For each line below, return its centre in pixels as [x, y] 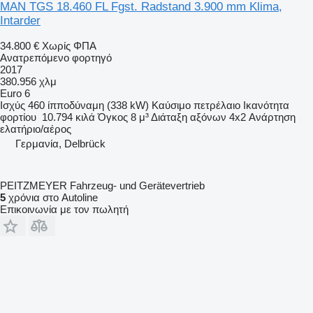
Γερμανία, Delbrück [60, 143]
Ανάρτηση [272, 117]
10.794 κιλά [68, 117]
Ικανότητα [266, 105]
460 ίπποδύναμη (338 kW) [88, 105]
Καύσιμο [171, 105]
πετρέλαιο [217, 105]
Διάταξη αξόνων [189, 117]
